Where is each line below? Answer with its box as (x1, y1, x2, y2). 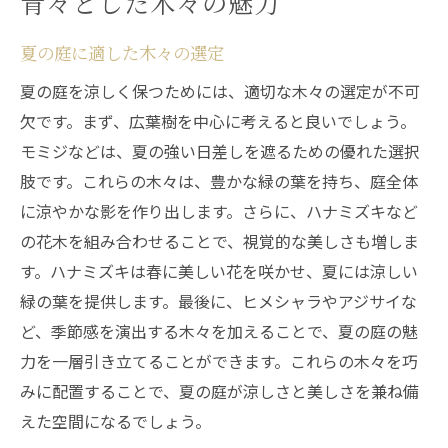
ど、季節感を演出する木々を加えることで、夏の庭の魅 (20, 319, 418, 343)
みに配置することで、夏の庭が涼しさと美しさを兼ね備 (20, 379, 419, 403)
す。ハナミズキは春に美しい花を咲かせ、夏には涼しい (20, 259, 418, 283)
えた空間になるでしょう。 (20, 409, 211, 433)
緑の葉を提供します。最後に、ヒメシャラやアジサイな (20, 289, 417, 313)
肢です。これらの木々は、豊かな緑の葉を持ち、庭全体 (20, 169, 418, 193)
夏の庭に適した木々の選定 (20, 40, 224, 65)
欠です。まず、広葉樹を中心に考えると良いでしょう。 (20, 109, 416, 133)
